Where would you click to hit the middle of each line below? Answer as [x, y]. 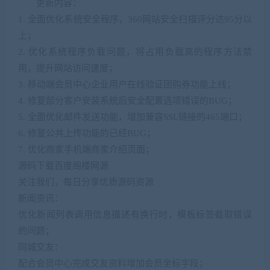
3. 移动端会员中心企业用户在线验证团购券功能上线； [127, 85]
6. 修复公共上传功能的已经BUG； [87, 133]
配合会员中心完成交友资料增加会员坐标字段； [113, 264]
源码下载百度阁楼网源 [63, 166]
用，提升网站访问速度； [68, 68]
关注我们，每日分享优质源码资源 [86, 182]
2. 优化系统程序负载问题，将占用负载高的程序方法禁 [135, 52]
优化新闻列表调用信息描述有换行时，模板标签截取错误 [135, 215]
